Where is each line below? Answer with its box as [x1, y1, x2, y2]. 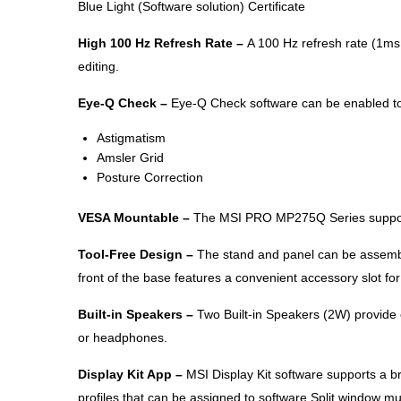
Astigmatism [97, 131, 166, 146]
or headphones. [78, 330, 167, 346]
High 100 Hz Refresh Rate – [78, 36, 247, 51]
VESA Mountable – [78, 210, 193, 226]
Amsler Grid [97, 150, 164, 166]
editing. [78, 59, 119, 74]
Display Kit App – [78, 367, 186, 382]
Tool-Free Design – [78, 247, 197, 262]
